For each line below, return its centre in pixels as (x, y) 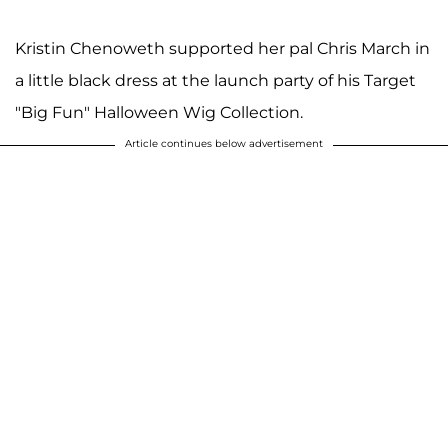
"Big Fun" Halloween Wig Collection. (159, 112)
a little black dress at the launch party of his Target (215, 80)
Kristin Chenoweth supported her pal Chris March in (222, 48)
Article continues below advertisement (224, 143)
